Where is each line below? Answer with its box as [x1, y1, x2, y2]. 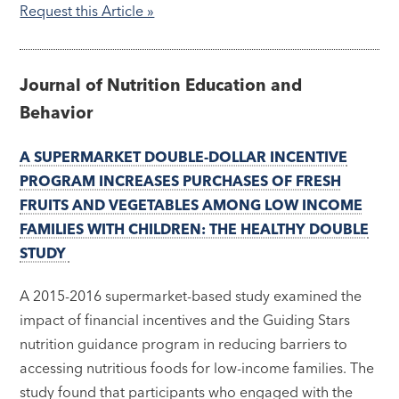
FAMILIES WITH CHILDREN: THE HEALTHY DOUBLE [20, 219, 370, 238]
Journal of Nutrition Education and [20, 74, 303, 95]
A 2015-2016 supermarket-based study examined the [20, 287, 362, 305]
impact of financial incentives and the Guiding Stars [20, 311, 351, 330]
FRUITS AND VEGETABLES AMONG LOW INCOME [20, 195, 363, 214]
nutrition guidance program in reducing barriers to [20, 335, 348, 354]
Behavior [20, 102, 94, 123]
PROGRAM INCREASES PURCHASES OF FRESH [20, 171, 342, 190]
